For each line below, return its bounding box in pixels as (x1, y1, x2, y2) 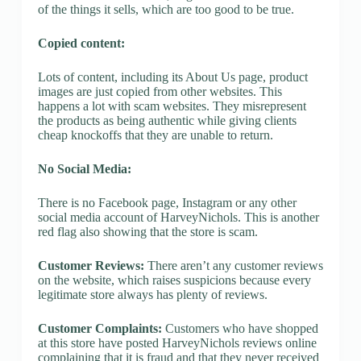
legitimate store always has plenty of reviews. (37, 287, 268, 301)
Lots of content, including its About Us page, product (37, 69, 308, 84)
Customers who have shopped (161, 321, 318, 335)
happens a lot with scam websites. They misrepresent (37, 98, 306, 113)
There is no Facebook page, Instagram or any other (37, 195, 297, 210)
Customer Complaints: (37, 321, 162, 335)
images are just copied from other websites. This (37, 84, 282, 98)
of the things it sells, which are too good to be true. (37, 2, 294, 16)
